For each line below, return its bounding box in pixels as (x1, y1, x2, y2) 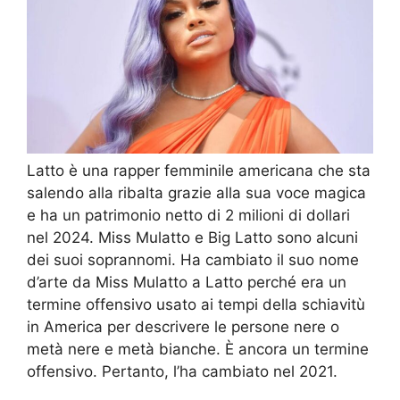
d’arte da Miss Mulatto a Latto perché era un (27, 272, 346, 291)
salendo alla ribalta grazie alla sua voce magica (27, 183, 366, 202)
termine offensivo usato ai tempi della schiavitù (27, 295, 365, 313)
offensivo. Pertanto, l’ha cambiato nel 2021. (27, 362, 337, 380)
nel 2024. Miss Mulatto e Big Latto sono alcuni (27, 228, 358, 246)
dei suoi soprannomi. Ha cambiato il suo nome (27, 250, 359, 269)
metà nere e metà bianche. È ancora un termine (27, 339, 369, 358)
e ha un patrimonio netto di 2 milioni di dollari (27, 205, 350, 224)
